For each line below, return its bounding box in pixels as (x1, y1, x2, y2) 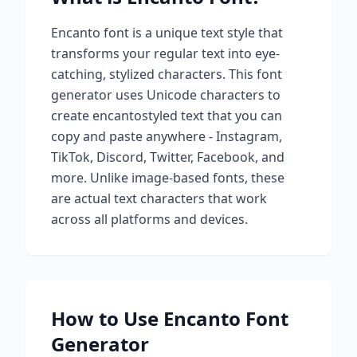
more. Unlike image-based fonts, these (51, 169, 284, 186)
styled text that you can (142, 107, 282, 124)
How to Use (51, 305, 163, 331)
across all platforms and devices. (51, 210, 248, 228)
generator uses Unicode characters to (51, 86, 280, 104)
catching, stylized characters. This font (51, 65, 282, 83)
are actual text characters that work (51, 190, 267, 207)
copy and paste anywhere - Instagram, (51, 127, 282, 145)
